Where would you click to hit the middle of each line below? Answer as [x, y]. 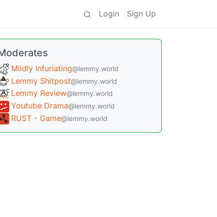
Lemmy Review [39, 93]
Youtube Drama [40, 105]
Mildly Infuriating [42, 68]
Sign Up [141, 14]
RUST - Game [36, 118]
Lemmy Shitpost [41, 81]
